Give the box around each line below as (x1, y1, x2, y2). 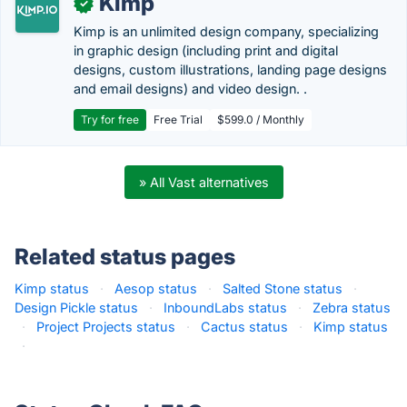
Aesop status (114, 281, 197, 296)
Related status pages (15, 243, 235, 270)
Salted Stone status (223, 281, 342, 296)
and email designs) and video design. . (74, 81, 307, 96)
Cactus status (201, 319, 288, 334)
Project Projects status (36, 319, 175, 334)
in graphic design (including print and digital (74, 43, 338, 58)
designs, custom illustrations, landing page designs (74, 62, 387, 77)
